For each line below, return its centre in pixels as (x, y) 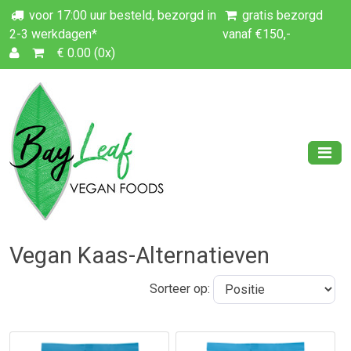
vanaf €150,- (256, 34)
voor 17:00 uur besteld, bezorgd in (121, 15)
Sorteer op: (180, 288)
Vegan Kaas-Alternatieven (139, 255)
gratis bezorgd (280, 15)
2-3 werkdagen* (53, 34)
